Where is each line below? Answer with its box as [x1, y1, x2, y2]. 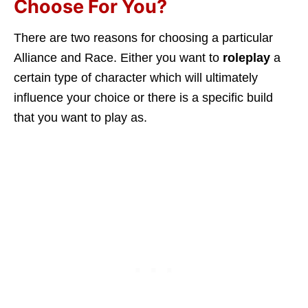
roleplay [223, 50, 274, 65]
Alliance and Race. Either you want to [14, 50, 223, 65]
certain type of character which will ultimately [14, 70, 258, 85]
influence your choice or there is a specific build [14, 90, 273, 104]
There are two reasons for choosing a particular [14, 30, 273, 45]
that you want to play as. [14, 110, 147, 124]
